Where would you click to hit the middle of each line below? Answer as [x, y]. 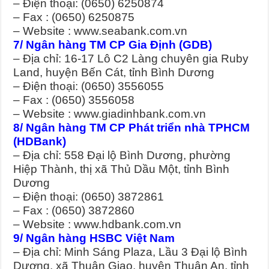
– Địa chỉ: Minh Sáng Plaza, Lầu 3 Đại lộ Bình [131, 252]
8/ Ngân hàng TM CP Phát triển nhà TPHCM [132, 127]
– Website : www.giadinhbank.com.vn [110, 113]
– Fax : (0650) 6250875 [74, 17]
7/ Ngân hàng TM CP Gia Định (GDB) [113, 44]
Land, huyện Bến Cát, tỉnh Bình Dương [114, 72]
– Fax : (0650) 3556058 [74, 100]
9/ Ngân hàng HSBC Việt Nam [94, 238]
